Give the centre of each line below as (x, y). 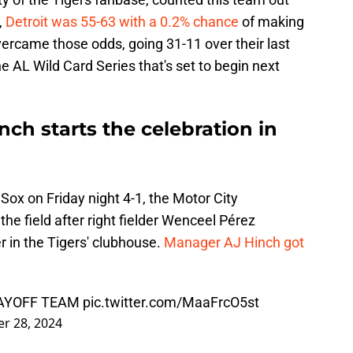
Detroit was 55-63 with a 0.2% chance (122, 22)
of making (271, 22)
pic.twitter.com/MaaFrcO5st (171, 303)
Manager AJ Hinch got (234, 243)
